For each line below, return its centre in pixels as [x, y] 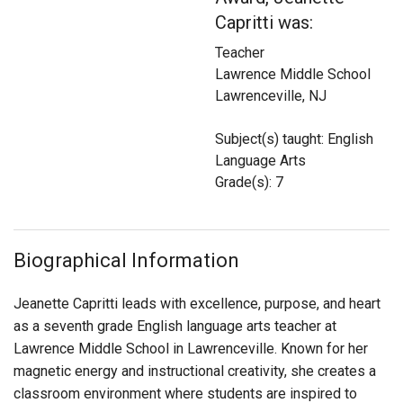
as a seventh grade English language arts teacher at [175, 327]
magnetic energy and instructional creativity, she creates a [195, 372]
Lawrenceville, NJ [271, 96]
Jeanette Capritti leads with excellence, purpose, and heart [197, 304]
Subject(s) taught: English [294, 139]
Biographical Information [126, 261]
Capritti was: [264, 23]
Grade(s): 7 [249, 183]
